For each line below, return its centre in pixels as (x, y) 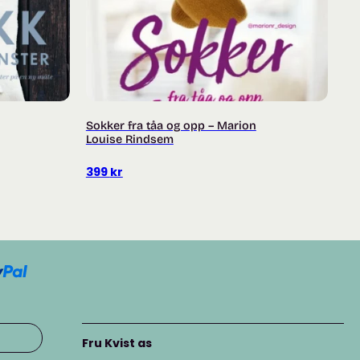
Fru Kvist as (117, 344)
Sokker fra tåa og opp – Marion (171, 126)
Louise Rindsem (129, 140)
